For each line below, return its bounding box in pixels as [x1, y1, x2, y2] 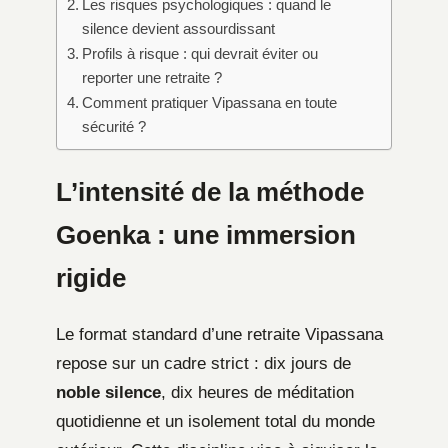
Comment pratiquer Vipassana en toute [82, 93, 338, 111]
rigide [56, 264, 126, 293]
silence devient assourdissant [82, 19, 276, 37]
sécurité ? [82, 117, 147, 135]
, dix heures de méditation [161, 383, 354, 403]
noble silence [56, 383, 161, 403]
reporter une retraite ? [82, 68, 223, 86]
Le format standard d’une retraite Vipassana [56, 325, 383, 345]
